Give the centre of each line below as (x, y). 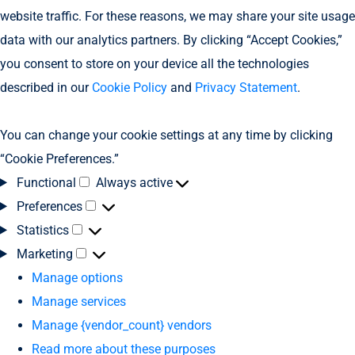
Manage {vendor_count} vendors (122, 325)
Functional (46, 182)
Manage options (77, 277)
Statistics (42, 230)
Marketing (44, 254)
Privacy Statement (246, 87)
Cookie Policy (130, 87)
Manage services (79, 301)
